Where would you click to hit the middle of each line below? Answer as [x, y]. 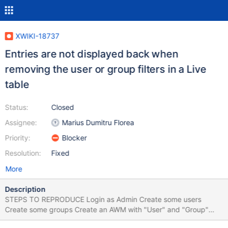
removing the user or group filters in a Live [105, 69]
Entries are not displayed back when [92, 54]
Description [25, 189]
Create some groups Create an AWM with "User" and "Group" [40, 209]
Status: [17, 107]
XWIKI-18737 [37, 36]
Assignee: [21, 122]
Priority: [18, 138]
